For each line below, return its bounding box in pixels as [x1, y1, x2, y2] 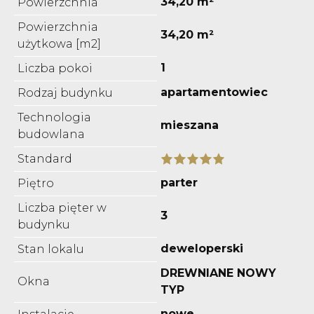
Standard [18, 151, 72, 165]
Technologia [18, 110, 91, 124]
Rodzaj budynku [18, 86, 113, 100]
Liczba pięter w [18, 200, 107, 214]
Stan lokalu [18, 242, 84, 256]
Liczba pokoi [18, 61, 93, 75]
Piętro [18, 176, 54, 190]
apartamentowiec [161, 85, 268, 99]
